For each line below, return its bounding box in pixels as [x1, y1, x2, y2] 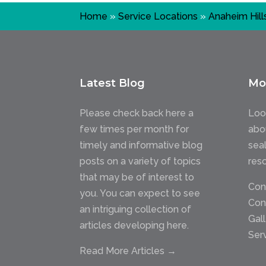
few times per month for [80, 123, 189, 135]
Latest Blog [80, 77, 145, 90]
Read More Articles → [80, 245, 177, 257]
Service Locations [118, 10, 198, 22]
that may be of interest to [80, 172, 195, 183]
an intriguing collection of [80, 204, 192, 216]
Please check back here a [80, 107, 194, 119]
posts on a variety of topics [80, 156, 201, 167]
